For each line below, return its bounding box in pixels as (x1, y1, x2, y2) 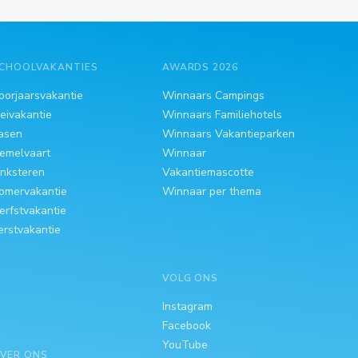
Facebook (161, 317, 211, 333)
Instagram (161, 298, 213, 314)
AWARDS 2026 (161, 60, 239, 74)
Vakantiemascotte (161, 164, 254, 180)
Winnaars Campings (161, 87, 265, 103)
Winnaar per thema (161, 183, 261, 199)
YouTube (161, 336, 208, 352)
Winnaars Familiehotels (161, 106, 282, 122)
